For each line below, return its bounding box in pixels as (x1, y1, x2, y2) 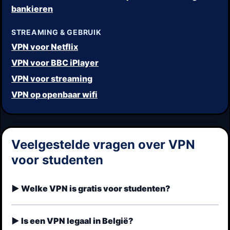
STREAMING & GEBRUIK (11, 27, 102, 36)
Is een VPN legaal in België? (21, 216, 133, 226)
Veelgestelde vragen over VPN (11, 137, 195, 152)
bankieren (11, 3, 53, 14)
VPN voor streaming (11, 73, 92, 84)
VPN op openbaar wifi (11, 89, 98, 100)
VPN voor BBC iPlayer (11, 57, 99, 68)
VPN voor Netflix (11, 41, 78, 52)
